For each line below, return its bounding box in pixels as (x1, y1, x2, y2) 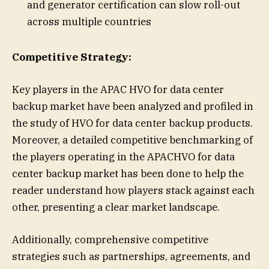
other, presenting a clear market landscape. (12, 201, 220, 214)
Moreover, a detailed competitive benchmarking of (12, 133, 253, 147)
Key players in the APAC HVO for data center (12, 83, 224, 97)
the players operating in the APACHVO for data (12, 150, 235, 164)
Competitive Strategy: (12, 50, 131, 64)
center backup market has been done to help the (12, 167, 244, 181)
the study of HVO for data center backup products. (12, 116, 253, 130)
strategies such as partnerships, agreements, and (12, 250, 250, 264)
